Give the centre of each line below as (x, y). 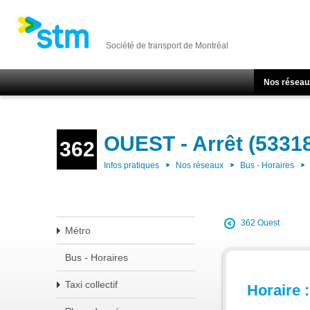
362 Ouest (260, 223)
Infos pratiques (131, 165)
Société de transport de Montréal (167, 46)
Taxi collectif (91, 284)
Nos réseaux (200, 165)
